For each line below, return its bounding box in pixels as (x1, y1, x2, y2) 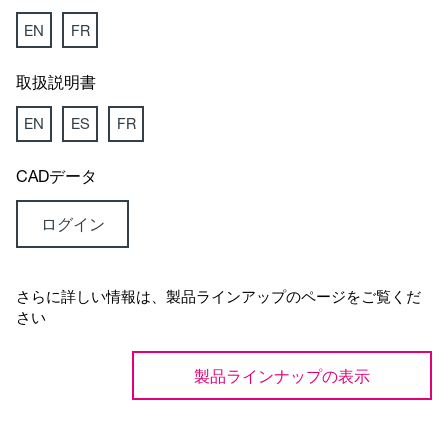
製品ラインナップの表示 (194, 365, 370, 385)
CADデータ (16, 165, 97, 185)
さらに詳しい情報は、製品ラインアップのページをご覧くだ (16, 287, 421, 306)
